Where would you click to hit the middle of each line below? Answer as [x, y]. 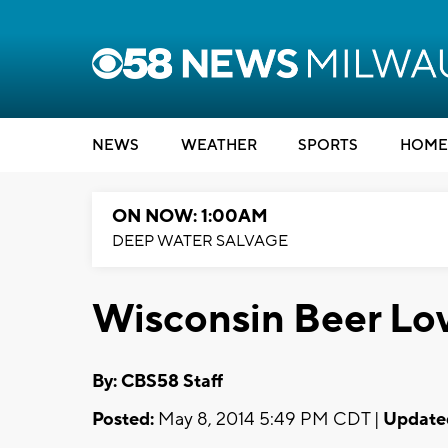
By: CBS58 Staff [157, 381]
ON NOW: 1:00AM [190, 216]
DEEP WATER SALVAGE [200, 241]
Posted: [123, 419]
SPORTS [328, 145]
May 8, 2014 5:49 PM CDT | [268, 419]
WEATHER [218, 145]
